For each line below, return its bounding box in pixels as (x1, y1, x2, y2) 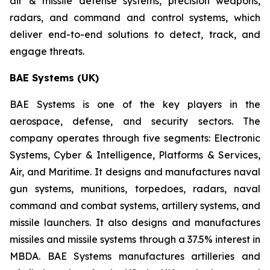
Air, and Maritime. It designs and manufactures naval (10, 166, 260, 178)
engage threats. (10, 45, 84, 57)
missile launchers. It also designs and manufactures (10, 216, 260, 228)
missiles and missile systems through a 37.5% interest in (10, 233, 260, 245)
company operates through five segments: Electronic (10, 132, 260, 144)
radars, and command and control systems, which (10, 11, 260, 24)
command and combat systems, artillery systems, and (10, 199, 260, 212)
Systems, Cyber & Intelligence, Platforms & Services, (10, 149, 260, 161)
